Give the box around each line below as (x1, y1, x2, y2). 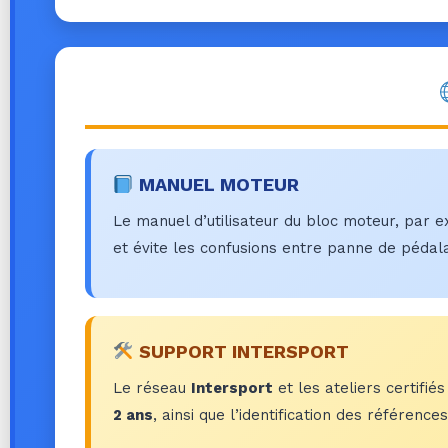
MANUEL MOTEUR (133, 173, 299, 195)
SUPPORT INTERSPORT (133, 341, 349, 363)
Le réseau (113, 379, 191, 398)
